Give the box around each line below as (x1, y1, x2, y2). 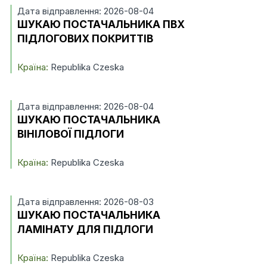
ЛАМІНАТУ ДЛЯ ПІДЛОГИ (17, 223, 153, 235)
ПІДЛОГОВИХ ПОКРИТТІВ (17, 32, 153, 45)
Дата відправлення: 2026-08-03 (17, 196, 154, 207)
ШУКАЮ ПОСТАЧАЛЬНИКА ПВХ (17, 18, 185, 30)
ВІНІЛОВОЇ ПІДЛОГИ (17, 128, 124, 140)
